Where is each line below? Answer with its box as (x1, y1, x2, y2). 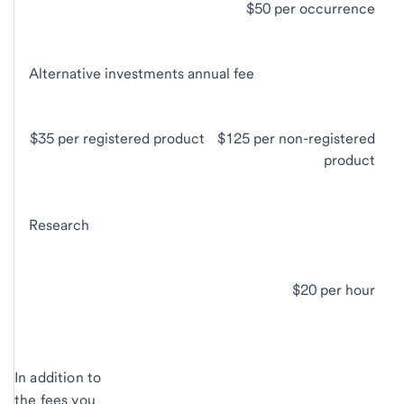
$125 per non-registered (214, 129, 375, 147)
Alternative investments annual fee (29, 64, 254, 82)
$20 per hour (292, 280, 375, 298)
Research (29, 216, 89, 234)
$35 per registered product (30, 129, 214, 147)
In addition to (14, 368, 102, 386)
